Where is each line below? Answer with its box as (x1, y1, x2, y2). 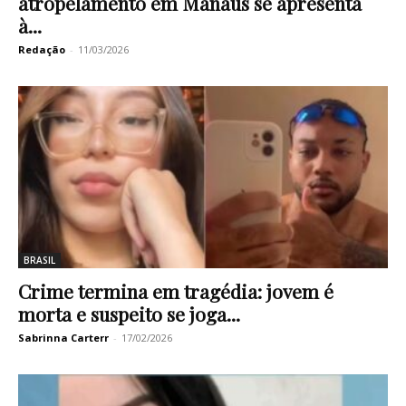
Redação (18, 42, 65, 56)
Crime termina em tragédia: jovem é (18, 278, 333, 304)
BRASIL (24, 254, 55, 267)
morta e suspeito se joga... (18, 301, 240, 327)
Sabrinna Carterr (18, 331, 109, 345)
